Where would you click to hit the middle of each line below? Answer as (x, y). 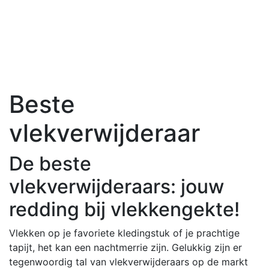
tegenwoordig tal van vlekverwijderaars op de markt (128, 261)
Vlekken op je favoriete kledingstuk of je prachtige (124, 233)
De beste (50, 163)
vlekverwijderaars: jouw (116, 186)
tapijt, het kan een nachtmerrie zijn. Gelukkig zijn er (125, 247)
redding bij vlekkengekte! (124, 209)
